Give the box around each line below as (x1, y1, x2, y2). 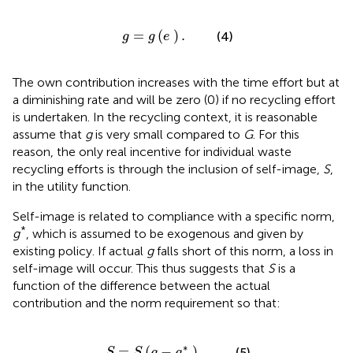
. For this (253, 127, 299, 143)
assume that (13, 127, 85, 143)
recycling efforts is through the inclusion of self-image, (13, 162, 323, 177)
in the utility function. (13, 179, 131, 195)
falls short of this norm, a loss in (154, 243, 333, 259)
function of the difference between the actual (13, 278, 270, 294)
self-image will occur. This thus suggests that (13, 261, 268, 277)
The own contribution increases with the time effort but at (13, 75, 340, 91)
